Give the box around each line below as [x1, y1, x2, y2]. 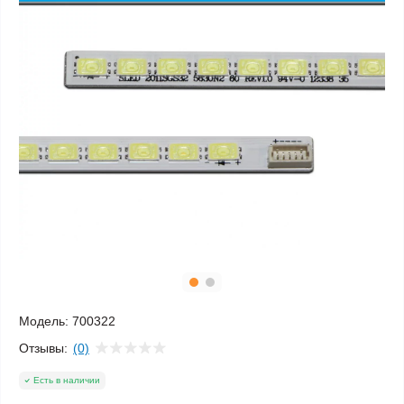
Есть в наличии [33, 375, 100, 385]
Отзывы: [19, 340, 68, 355]
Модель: [19, 314, 69, 328]
